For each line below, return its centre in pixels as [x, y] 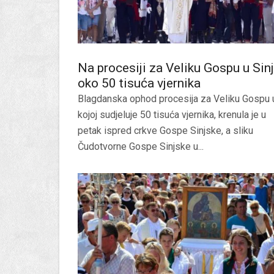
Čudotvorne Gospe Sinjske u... [141, 146]
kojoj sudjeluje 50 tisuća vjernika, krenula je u [172, 115]
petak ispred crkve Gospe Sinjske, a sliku [165, 131]
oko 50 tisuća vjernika [139, 83]
